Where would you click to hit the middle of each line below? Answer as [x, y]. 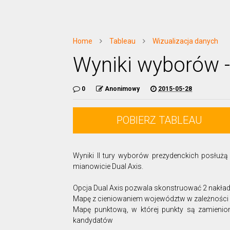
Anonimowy [122, 89]
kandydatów [93, 220]
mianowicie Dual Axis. [108, 166]
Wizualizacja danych [185, 41]
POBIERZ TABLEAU [159, 120]
